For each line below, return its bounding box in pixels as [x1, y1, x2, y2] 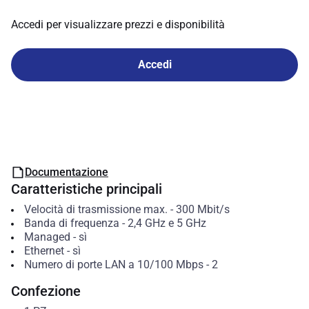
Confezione [11, 283, 81, 299]
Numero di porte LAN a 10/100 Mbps [23, 258, 203, 271]
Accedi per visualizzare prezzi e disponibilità [11, 18, 225, 31]
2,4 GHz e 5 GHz [127, 217, 206, 230]
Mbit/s [197, 203, 230, 216]
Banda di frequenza [23, 217, 119, 230]
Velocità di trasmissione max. [23, 203, 168, 216]
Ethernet [23, 244, 64, 257]
